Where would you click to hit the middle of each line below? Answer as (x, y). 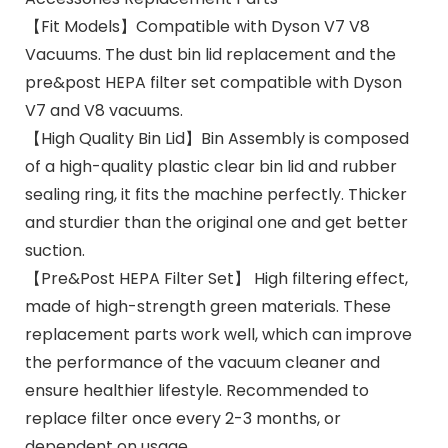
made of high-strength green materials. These (207, 306)
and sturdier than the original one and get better (216, 222)
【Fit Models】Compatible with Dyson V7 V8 (197, 26)
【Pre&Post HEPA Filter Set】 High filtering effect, (216, 278)
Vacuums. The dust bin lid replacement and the (210, 54)
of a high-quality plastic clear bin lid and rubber (210, 166)
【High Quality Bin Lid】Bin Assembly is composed (216, 138)
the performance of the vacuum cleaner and (202, 362)
